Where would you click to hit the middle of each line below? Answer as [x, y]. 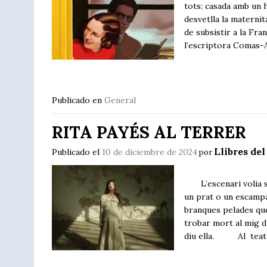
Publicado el [77, 152]
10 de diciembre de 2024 [150, 152]
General [120, 100]
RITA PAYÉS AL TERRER [149, 132]
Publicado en [78, 100]
